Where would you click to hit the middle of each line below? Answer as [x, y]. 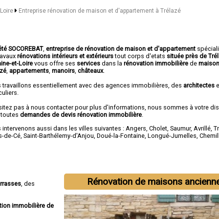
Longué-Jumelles [172, 135]
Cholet [158, 128]
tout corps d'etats [140, 56]
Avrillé [202, 128]
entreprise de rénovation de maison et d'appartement [121, 48]
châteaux [91, 70]
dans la [112, 63]
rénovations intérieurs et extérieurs [66, 56]
